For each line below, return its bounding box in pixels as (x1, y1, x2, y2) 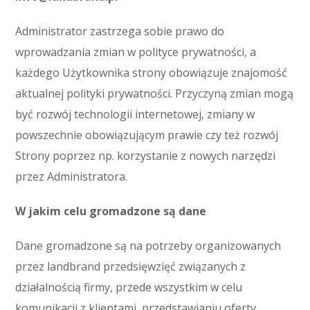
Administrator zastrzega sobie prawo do (15, 24, 225, 39)
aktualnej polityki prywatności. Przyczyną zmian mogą (15, 86, 294, 101)
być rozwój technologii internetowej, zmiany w (15, 107, 255, 122)
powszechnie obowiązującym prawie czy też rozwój (15, 127, 279, 143)
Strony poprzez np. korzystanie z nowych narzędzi (15, 148, 276, 163)
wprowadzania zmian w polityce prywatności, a (15, 44, 257, 60)
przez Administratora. (15, 169, 128, 184)
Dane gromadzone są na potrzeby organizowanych (15, 238, 282, 253)
